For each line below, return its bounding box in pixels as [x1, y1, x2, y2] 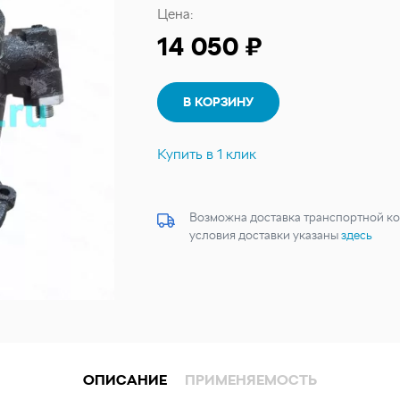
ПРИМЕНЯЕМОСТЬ [185, 371, 317, 388]
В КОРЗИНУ [183, 95, 254, 109]
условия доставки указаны [189, 228, 341, 242]
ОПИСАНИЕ [83, 371, 167, 388]
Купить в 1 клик [157, 146, 256, 162]
